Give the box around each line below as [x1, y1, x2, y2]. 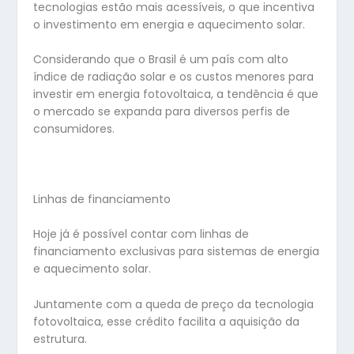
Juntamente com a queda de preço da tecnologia [33, 296, 314, 312]
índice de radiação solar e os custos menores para [33, 69, 314, 85]
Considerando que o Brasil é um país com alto [33, 51, 289, 68]
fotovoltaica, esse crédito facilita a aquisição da [33, 313, 300, 330]
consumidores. [33, 121, 115, 137]
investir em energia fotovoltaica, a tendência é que [33, 86, 319, 103]
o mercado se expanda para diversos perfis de [33, 104, 291, 120]
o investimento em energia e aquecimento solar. [33, 16, 306, 32]
